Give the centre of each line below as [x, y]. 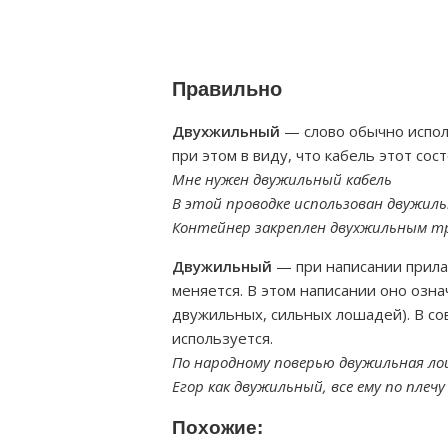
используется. [222, 338]
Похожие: [217, 427]
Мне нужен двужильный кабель [282, 179]
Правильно [227, 89]
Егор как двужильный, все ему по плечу [308, 386]
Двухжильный [226, 131]
